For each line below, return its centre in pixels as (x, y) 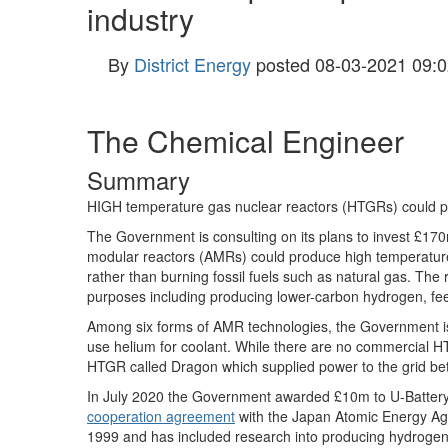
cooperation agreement (161, 416)
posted (283, 64)
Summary (138, 179)
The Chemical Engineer (245, 140)
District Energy (192, 64)
